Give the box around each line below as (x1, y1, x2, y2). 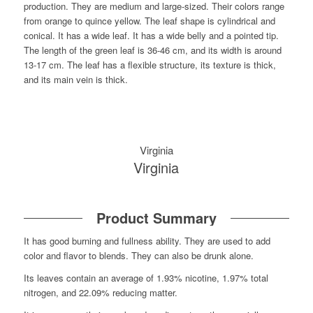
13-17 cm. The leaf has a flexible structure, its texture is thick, (23, 58, 276, 72)
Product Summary (96, 207, 217, 228)
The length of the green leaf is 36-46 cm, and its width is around (23, 43, 282, 57)
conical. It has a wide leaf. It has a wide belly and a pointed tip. (23, 29, 279, 43)
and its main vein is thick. (23, 73, 128, 87)
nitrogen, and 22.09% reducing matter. (23, 285, 177, 299)
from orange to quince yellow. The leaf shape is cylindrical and (23, 14, 275, 28)
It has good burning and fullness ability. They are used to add (23, 233, 270, 247)
